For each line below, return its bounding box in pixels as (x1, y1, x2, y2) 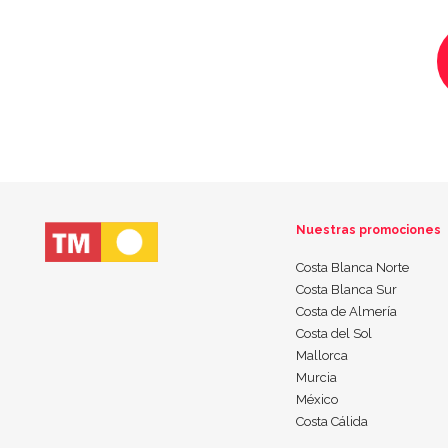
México (295, 391, 338, 407)
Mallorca (295, 347, 348, 363)
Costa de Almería (295, 303, 397, 319)
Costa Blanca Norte (295, 259, 409, 275)
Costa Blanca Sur (295, 281, 397, 297)
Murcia (295, 369, 337, 385)
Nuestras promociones (295, 222, 441, 237)
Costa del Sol (295, 325, 372, 341)
